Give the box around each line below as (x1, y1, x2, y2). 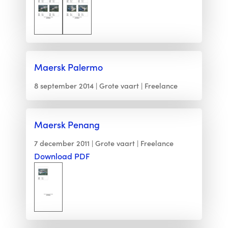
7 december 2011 (34, 138, 90, 148)
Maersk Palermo (34, 61, 103, 73)
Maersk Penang (34, 118, 100, 131)
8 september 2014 (34, 80, 94, 91)
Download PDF (34, 151, 90, 161)
